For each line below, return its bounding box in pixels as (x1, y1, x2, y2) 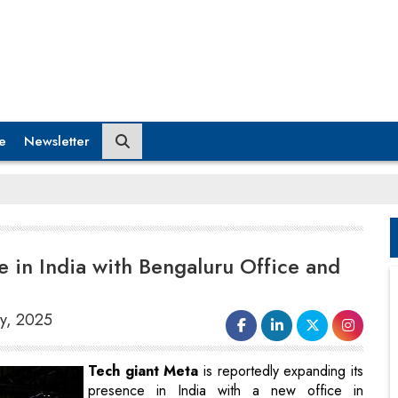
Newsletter (24, 131, 90, 151)
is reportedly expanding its (198, 360, 364, 381)
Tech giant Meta (88, 360, 199, 381)
